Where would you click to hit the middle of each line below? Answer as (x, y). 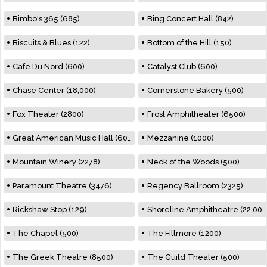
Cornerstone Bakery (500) (195, 90)
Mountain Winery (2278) (56, 162)
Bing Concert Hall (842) (190, 18)
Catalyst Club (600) (182, 66)
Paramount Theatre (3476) (62, 185)
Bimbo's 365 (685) (46, 18)
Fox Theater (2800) (48, 114)
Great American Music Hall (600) (70, 138)
